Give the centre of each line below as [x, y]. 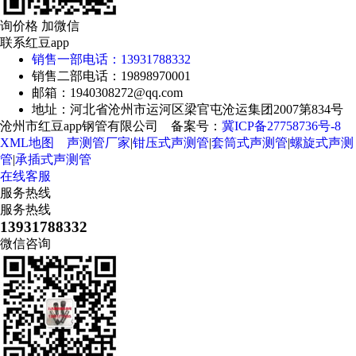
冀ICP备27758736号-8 [281, 126]
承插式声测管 [53, 159]
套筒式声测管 [250, 143]
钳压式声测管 [171, 143]
